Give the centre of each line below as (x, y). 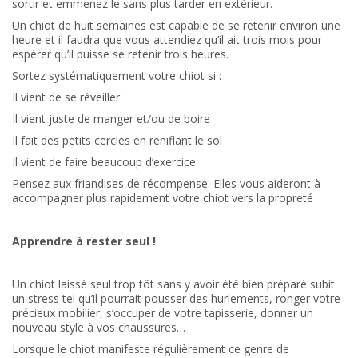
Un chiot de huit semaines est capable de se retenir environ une (176, 25)
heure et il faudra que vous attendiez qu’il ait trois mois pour (167, 39)
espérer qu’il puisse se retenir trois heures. (120, 54)
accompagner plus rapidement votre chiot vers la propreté (163, 197)
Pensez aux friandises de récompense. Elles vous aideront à (166, 183)
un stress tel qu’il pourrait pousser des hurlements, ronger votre (176, 298)
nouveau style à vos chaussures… (99, 327)
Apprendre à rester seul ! (84, 241)
